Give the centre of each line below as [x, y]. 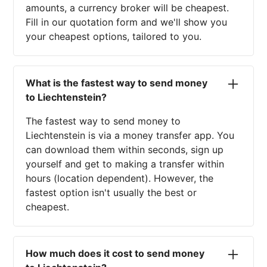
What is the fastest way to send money [117, 83]
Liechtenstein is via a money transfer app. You [130, 136]
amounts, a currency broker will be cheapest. [128, 8]
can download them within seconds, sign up [125, 150]
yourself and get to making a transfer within [125, 164]
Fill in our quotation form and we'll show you [127, 22]
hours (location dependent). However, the [120, 178]
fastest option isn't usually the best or [111, 193]
